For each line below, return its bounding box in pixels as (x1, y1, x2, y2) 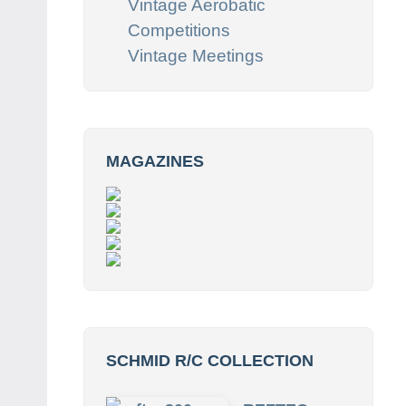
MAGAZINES (106, 151, 204, 170)
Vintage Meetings (128, 45, 264, 65)
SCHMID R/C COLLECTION (106, 351, 314, 370)
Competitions (128, 20, 230, 40)
